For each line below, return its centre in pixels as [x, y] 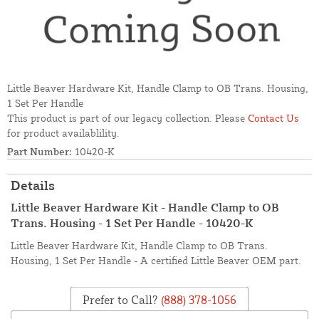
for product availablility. [63, 133]
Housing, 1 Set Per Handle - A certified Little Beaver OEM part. [156, 261]
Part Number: [40, 152]
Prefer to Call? [120, 299]
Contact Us [273, 118]
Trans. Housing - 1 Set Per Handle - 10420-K [132, 223]
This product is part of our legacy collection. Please [127, 118]
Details [33, 185]
